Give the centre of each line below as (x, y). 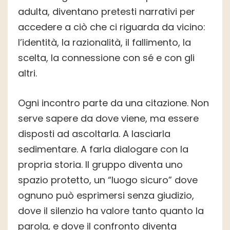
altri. (27, 73)
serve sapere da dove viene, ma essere (108, 119)
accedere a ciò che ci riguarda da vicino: (112, 27)
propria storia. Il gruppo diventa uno (100, 165)
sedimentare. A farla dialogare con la (103, 149)
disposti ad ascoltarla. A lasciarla (94, 134)
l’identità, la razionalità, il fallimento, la (104, 43)
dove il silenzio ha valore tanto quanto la (111, 211)
